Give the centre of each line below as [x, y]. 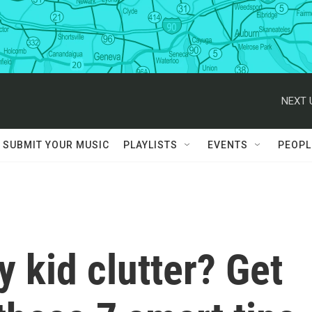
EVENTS [228, 145]
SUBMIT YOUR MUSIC [56, 145]
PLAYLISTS [150, 145]
